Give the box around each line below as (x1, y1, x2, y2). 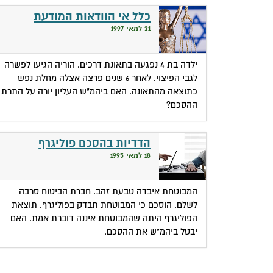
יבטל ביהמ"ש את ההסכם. (104, 225, 198, 237)
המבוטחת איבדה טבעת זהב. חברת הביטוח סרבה (19, 185, 198, 197)
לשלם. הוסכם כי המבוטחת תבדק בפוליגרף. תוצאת (12, 199, 198, 210)
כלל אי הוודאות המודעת (34, 9, 151, 24)
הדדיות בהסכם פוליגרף (38, 136, 151, 151)
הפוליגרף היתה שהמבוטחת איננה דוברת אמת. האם (10, 212, 198, 224)
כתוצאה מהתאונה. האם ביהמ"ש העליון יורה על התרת (1, 85, 198, 97)
